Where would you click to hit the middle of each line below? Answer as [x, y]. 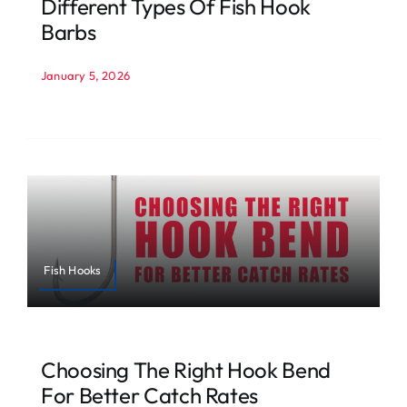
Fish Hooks [73, 269]
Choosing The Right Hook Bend [185, 370]
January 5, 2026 [85, 75]
